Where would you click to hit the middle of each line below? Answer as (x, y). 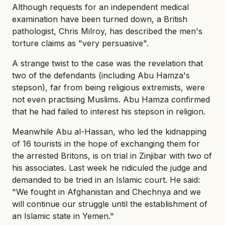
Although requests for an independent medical (100, 7)
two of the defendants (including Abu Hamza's (101, 75)
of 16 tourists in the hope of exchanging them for (106, 143)
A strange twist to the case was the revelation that (107, 63)
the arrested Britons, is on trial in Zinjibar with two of (112, 155)
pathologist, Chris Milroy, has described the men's (107, 31)
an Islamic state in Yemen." (63, 216)
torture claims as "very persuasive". (80, 43)
